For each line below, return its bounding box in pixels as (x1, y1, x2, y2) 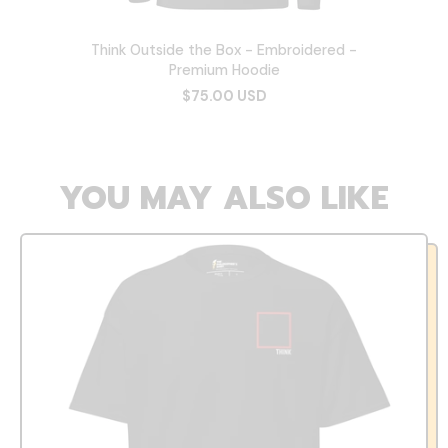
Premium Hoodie (168, 60, 280, 79)
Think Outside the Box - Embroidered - (91, 40, 357, 59)
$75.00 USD (181, 86, 267, 105)
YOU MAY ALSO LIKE (59, 173, 389, 223)
